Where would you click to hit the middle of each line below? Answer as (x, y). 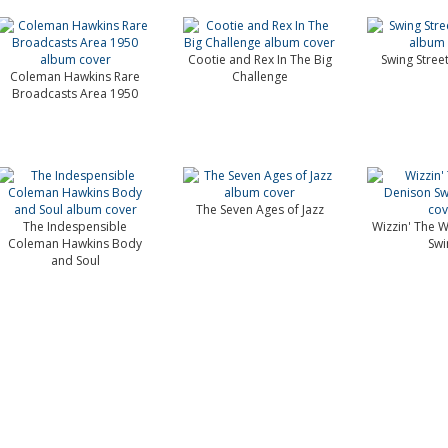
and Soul (75, 260)
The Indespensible (75, 226)
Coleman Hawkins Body (75, 243)
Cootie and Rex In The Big (259, 59)
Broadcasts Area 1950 (75, 93)
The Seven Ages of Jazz (259, 209)
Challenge (259, 76)
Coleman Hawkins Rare (75, 76)
